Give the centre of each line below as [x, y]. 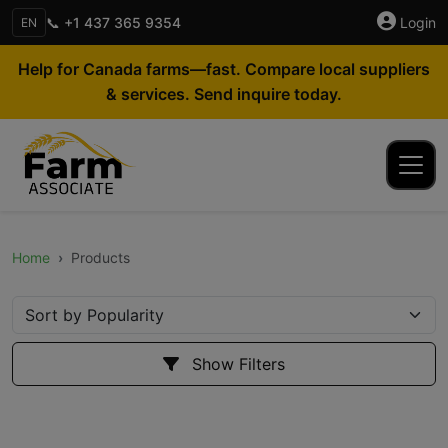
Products [100, 257]
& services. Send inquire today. [224, 94]
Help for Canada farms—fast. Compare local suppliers [224, 69]
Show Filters [236, 364]
